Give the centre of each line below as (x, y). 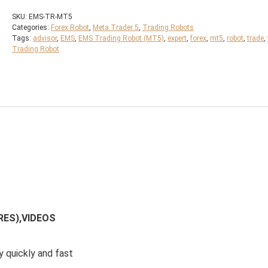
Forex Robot (70, 28)
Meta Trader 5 (116, 28)
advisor (45, 38)
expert (177, 38)
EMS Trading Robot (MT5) (121, 38)
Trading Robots (168, 28)
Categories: (31, 28)
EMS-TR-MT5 (51, 17)
